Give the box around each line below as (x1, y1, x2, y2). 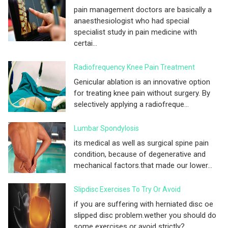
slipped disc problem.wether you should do (74, 211, 216, 220)
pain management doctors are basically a (74, 5, 212, 15)
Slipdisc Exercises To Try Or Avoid (74, 185, 181, 194)
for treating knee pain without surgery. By (74, 89, 210, 98)
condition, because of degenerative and (74, 150, 206, 159)
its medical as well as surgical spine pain (74, 138, 209, 148)
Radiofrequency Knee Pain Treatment (74, 63, 195, 72)
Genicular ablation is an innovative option (74, 77, 210, 87)
